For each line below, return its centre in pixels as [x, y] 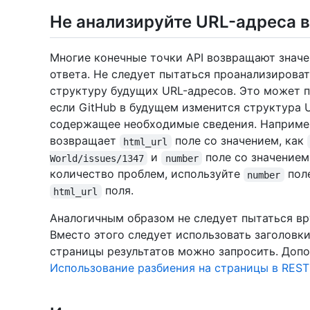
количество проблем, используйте [147, 174]
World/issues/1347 [97, 158]
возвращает [85, 141]
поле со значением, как [239, 141]
